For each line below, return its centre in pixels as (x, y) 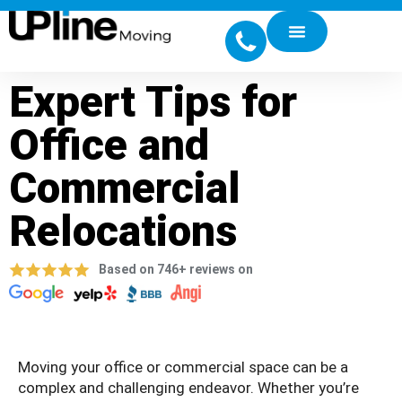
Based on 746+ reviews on (176, 269)
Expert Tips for (153, 102)
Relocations (123, 231)
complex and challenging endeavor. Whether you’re (188, 387)
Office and (109, 145)
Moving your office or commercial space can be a (183, 367)
